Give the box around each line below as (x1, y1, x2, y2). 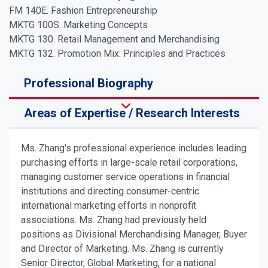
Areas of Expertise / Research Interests (24, 106, 240, 121)
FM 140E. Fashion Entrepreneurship (9, 5, 157, 17)
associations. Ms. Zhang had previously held (21, 214, 206, 226)
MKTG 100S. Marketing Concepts (9, 19, 148, 31)
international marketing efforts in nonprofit (21, 200, 196, 212)
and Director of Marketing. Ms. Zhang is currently (21, 243, 224, 255)
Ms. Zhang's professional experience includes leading (21, 142, 246, 154)
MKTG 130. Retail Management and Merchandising (9, 33, 220, 45)
